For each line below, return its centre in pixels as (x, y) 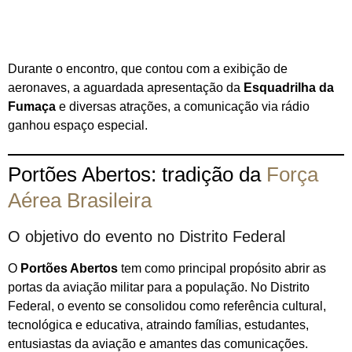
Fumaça (32, 107)
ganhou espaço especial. (78, 126)
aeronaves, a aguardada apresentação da (126, 88)
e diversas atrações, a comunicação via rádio (183, 107)
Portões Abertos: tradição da (137, 175)
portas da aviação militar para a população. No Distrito (159, 288)
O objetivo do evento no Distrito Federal (147, 237)
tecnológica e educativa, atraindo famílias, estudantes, (158, 325)
